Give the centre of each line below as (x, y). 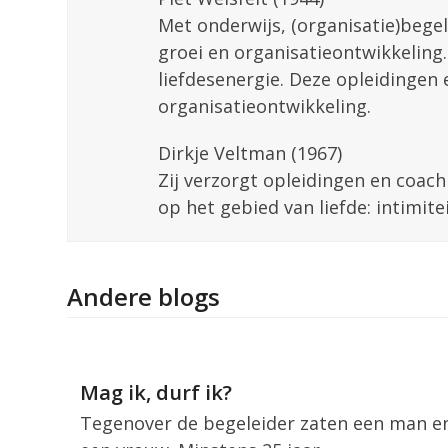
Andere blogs (144, 296)
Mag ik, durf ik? (155, 392)
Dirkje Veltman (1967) (250, 152)
